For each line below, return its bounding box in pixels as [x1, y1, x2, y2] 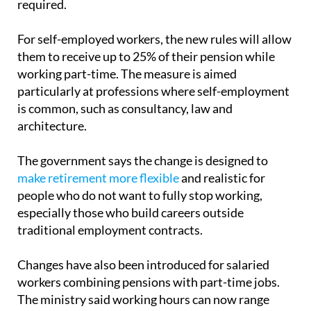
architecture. [17, 92, 87, 108]
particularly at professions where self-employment [17, 57, 289, 73]
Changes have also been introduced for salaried [17, 230, 269, 246]
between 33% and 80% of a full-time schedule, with [17, 283, 289, 299]
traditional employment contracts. [17, 196, 203, 212]
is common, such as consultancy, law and [17, 74, 233, 90]
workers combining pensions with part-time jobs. [17, 248, 280, 264]
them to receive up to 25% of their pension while [17, 22, 275, 38]
